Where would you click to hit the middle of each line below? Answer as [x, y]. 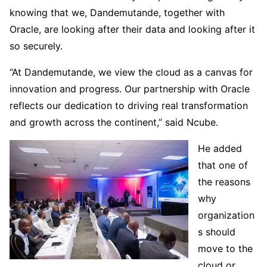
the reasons [224, 182]
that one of [223, 165]
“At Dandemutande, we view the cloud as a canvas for [131, 72]
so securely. [36, 46]
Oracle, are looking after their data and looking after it [132, 30]
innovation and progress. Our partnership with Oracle [130, 89]
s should [217, 232]
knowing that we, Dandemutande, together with [117, 13]
